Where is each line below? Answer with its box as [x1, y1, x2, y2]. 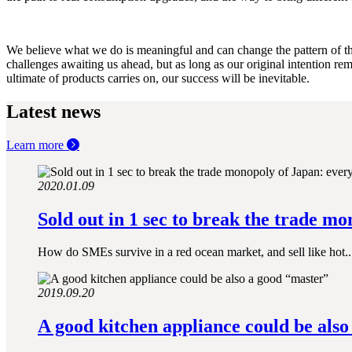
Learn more [6, 137, 67, 152]
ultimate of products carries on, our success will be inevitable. [6, 71, 310, 85]
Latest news [6, 101, 101, 122]
